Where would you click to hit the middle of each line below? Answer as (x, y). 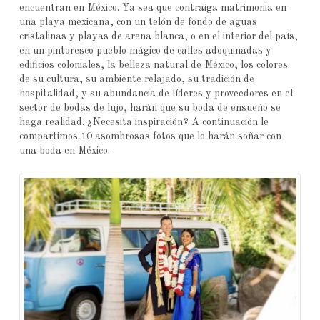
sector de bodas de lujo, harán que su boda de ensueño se (150, 108)
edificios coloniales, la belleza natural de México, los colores (153, 65)
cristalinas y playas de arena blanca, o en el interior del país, (158, 37)
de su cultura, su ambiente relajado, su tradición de (136, 80)
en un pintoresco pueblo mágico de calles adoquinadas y (145, 51)
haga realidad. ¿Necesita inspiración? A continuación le (144, 122)
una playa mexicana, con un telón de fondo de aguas (138, 22)
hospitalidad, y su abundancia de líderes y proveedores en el (156, 94)
